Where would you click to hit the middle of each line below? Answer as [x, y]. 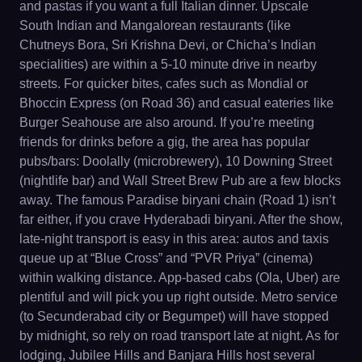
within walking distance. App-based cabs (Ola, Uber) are [180, 277]
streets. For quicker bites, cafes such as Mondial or [164, 83]
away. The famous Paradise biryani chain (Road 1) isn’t [177, 200]
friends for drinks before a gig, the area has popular [164, 141]
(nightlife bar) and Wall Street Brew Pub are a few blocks [180, 180]
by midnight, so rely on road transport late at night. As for [179, 335]
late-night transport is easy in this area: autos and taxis [174, 238]
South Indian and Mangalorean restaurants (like [155, 25]
